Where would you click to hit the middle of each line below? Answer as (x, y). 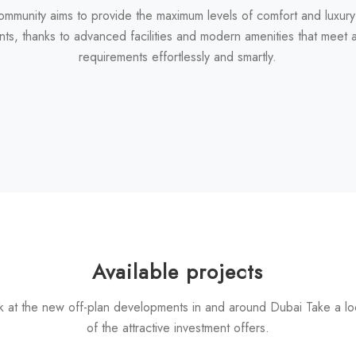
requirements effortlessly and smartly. (178, 56)
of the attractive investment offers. (178, 328)
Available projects (178, 272)
